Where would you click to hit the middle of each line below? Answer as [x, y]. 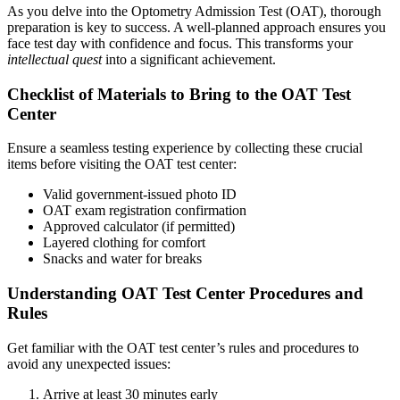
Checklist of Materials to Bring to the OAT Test [179, 94]
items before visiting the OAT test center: [122, 164]
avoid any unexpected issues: [89, 363]
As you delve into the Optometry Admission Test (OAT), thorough [194, 11]
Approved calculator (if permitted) [139, 227]
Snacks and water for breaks [122, 259]
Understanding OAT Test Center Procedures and [185, 293]
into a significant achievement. [189, 59]
